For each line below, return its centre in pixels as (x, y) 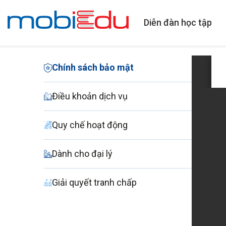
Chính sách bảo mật (93, 67)
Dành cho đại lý (82, 154)
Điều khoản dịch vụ (90, 96)
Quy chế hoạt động (90, 125)
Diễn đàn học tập (178, 22)
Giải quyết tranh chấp (94, 182)
